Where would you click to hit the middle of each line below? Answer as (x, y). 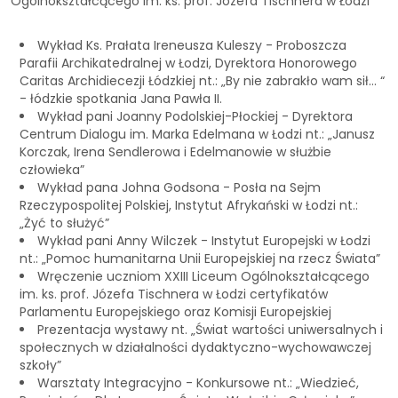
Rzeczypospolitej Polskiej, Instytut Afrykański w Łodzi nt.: (189, 206)
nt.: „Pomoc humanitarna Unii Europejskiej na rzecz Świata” (200, 259)
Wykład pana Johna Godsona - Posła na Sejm (179, 188)
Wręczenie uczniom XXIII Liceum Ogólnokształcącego (203, 277)
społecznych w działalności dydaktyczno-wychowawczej (195, 348)
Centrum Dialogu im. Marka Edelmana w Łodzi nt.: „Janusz (197, 135)
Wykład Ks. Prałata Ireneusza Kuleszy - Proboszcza (192, 46)
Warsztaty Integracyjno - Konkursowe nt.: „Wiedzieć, (198, 383)
